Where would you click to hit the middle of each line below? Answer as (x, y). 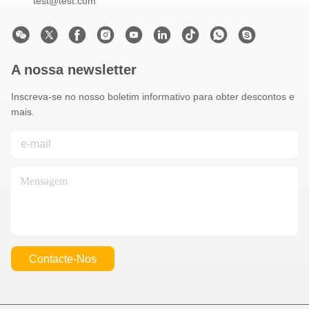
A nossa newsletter (74, 70)
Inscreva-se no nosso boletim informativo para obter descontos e (153, 97)
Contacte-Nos (63, 259)
